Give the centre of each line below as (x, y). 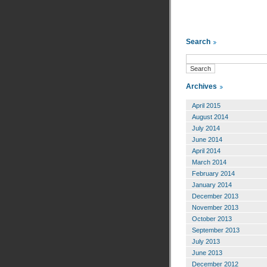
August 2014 (210, 117)
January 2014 (212, 185)
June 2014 (207, 140)
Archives (201, 86)
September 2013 (216, 230)
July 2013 (206, 242)
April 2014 (206, 151)
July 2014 (206, 128)
